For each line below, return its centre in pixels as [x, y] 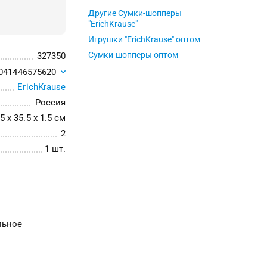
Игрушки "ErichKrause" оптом [145, 39]
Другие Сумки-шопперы [135, 13]
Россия [50, 103]
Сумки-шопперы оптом [133, 55]
